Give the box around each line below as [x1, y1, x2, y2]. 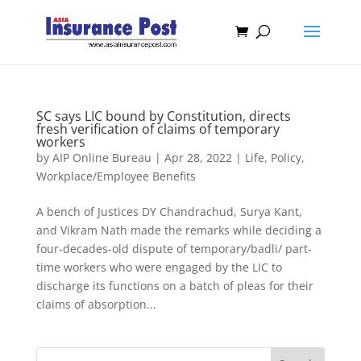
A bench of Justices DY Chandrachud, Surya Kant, [35, 204, 302, 219]
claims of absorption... [35, 297, 156, 312]
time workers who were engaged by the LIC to [35, 259, 282, 275]
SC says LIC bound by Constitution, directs [35, 107, 291, 125]
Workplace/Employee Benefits [35, 168, 196, 184]
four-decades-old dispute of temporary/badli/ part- [35, 241, 312, 256]
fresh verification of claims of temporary [35, 120, 280, 138]
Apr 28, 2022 [164, 150, 232, 165]
